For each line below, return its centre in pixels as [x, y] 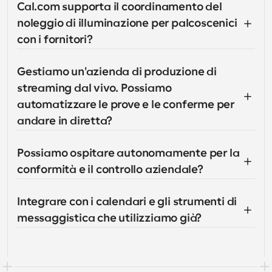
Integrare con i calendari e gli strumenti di [127, 202]
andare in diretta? [65, 121]
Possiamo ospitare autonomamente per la [128, 153]
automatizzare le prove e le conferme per [126, 104]
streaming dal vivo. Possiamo [94, 88]
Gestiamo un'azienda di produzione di [117, 72]
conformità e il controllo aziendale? [110, 169]
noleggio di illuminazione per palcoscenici [127, 23]
